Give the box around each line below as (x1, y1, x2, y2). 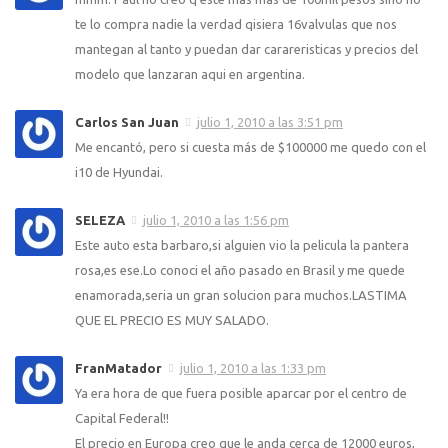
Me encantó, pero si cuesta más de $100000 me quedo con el (75, 139, 426, 154)
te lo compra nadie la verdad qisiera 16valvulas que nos (75, 16, 397, 31)
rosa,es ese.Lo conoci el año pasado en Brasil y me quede (75, 262, 405, 277)
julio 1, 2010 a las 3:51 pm (197, 114, 343, 129)
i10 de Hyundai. (75, 164, 163, 179)
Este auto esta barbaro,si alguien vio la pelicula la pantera (75, 237, 409, 252)
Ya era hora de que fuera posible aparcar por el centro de (75, 385, 407, 400)
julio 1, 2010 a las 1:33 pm (180, 360, 326, 375)
